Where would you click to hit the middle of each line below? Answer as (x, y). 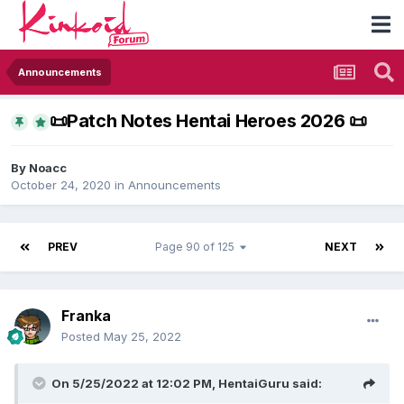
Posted (83, 337)
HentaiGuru (254, 384)
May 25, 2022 (142, 337)
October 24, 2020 (61, 185)
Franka (86, 316)
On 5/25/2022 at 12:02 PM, (135, 384)
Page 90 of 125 (197, 247)
